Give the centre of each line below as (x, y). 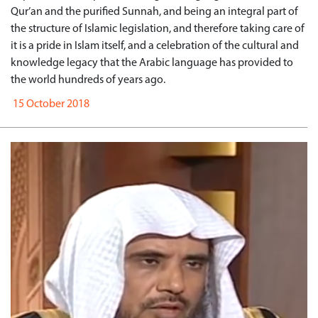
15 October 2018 (50, 104)
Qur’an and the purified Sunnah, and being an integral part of (154, 12)
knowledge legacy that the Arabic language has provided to (152, 63)
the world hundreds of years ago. (88, 80)
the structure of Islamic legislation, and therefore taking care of (158, 29)
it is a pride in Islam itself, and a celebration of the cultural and (155, 46)
